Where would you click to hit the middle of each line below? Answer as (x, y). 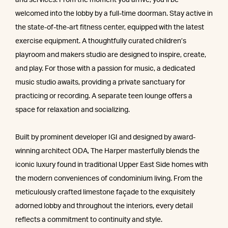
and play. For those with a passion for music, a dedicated (105, 69)
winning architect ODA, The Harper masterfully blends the (107, 151)
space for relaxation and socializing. (73, 110)
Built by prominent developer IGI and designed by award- (105, 138)
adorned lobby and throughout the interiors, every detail (104, 206)
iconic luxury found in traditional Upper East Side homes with (112, 165)
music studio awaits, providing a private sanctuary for (100, 83)
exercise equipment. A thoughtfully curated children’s (101, 41)
